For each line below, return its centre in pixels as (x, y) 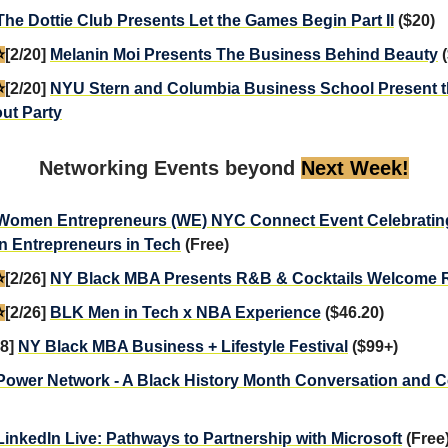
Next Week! (355, 167)
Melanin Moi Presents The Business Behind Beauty (244, 54)
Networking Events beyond (170, 167)
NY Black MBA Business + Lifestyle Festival (183, 346)
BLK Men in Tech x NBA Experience (185, 312)
